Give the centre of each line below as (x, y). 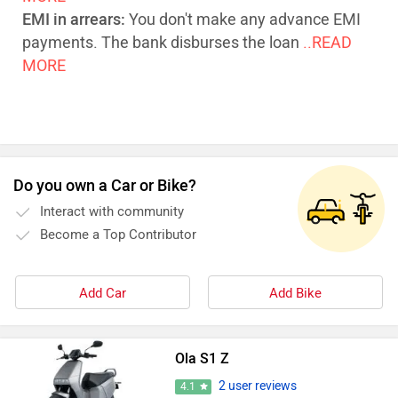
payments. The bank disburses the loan (161, 43)
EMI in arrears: (74, 20)
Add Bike (295, 293)
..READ (327, 43)
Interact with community (112, 211)
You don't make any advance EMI (243, 20)
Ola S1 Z (202, 358)
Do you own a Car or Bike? (105, 186)
